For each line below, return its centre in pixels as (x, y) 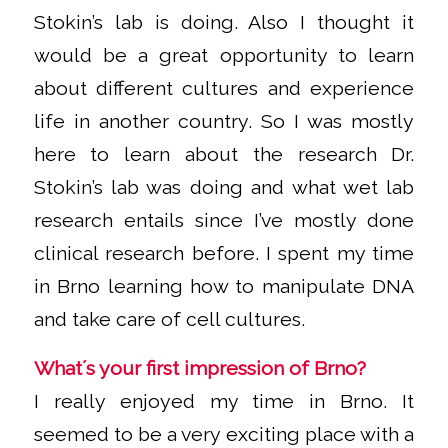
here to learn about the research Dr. (224, 154)
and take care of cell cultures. (169, 319)
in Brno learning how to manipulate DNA (224, 286)
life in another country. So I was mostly (224, 121)
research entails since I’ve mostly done (224, 220)
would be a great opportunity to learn (224, 55)
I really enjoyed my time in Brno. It (224, 402)
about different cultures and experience (224, 88)
